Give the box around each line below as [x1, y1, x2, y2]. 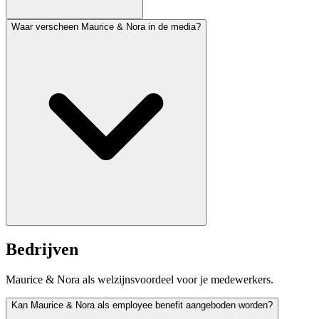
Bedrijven [6, 240, 78, 259]
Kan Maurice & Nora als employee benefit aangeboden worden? [11, 300, 273, 311]
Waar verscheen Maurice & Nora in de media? [11, 21, 201, 33]
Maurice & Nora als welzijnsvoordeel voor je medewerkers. [6, 273, 273, 286]
